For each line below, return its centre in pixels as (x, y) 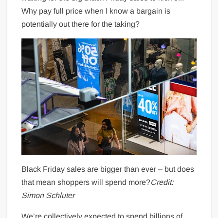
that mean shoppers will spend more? (86, 182)
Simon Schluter (48, 195)
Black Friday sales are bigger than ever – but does (108, 169)
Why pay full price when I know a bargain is (96, 11)
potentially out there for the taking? (81, 24)
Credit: (162, 182)
